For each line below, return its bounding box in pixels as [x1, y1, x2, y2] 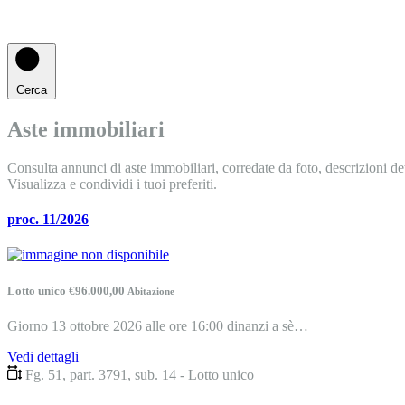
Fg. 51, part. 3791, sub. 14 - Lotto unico [25, 366, 254, 382]
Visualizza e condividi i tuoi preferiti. [7, 175, 217, 192]
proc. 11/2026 [7, 212, 89, 228]
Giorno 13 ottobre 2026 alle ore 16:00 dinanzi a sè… [7, 317, 308, 334]
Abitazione [127, 285, 174, 297]
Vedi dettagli [7, 348, 79, 364]
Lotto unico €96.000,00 [7, 283, 127, 297]
